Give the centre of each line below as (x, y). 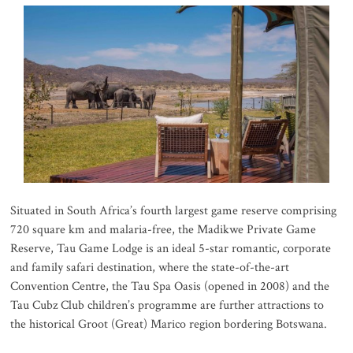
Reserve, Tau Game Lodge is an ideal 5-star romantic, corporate (171, 249)
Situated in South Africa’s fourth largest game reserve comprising (174, 211)
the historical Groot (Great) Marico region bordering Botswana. (169, 325)
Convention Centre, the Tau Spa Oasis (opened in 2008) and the (170, 287)
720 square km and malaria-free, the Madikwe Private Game (163, 230)
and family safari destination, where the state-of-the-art (150, 268)
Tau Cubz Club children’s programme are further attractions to (167, 306)
